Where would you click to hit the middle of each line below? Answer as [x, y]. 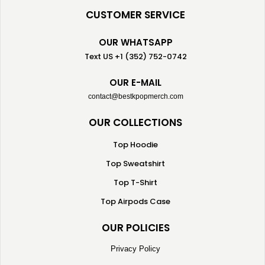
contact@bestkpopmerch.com [135, 96]
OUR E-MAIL [135, 83]
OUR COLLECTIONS [135, 122]
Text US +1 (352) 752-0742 [135, 56]
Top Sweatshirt [135, 164]
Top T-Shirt [135, 182]
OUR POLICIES [135, 228]
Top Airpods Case [135, 201]
